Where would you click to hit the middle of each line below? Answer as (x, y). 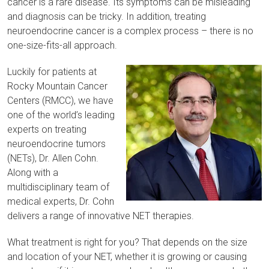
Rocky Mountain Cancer (57, 86)
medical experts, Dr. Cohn (61, 201)
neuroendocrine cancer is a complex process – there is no (130, 31)
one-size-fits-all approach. (63, 45)
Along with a (33, 173)
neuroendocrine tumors (56, 144)
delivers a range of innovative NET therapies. (101, 216)
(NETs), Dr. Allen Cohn (52, 158)
